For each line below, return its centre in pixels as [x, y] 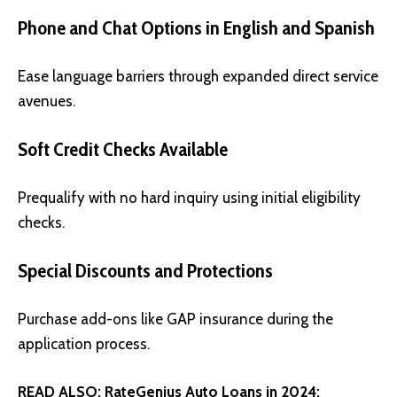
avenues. [47, 101]
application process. [84, 344]
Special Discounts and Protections [145, 270]
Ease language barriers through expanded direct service [198, 77]
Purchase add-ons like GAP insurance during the [175, 319]
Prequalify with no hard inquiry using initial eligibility [189, 198]
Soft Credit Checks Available [123, 149]
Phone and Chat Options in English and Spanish [196, 27]
